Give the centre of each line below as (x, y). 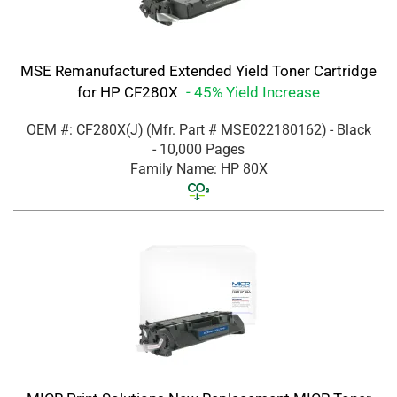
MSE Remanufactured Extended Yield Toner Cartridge (198, 71)
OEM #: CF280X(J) (85, 130)
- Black (350, 130)
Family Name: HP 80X (198, 169)
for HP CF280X (129, 93)
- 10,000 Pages (198, 150)
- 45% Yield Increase (253, 93)
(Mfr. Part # (183, 130)
